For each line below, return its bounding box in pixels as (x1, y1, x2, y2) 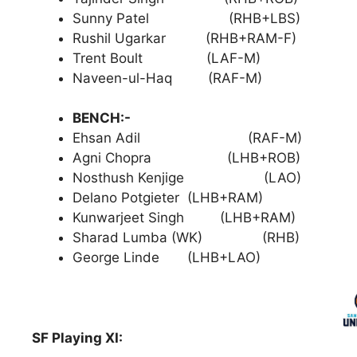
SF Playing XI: (32, 329, 123, 346)
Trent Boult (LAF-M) (73, 49, 261, 66)
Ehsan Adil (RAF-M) (73, 130, 302, 147)
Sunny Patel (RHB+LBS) (73, 10, 300, 26)
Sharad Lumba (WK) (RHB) (73, 229, 300, 246)
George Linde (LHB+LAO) (73, 249, 261, 266)
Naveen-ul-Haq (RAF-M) (73, 69, 262, 86)
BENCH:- (73, 110, 131, 127)
